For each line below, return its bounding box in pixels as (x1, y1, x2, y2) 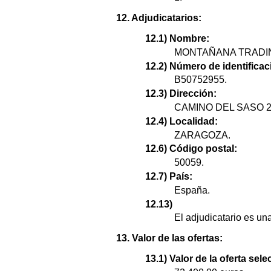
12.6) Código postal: (145, 143, 237, 154)
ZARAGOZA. (174, 129, 230, 140)
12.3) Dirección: (145, 88, 217, 99)
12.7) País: (145, 171, 192, 182)
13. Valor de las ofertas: (116, 233, 223, 244)
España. (174, 184, 210, 195)
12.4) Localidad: (145, 116, 218, 126)
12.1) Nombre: (145, 33, 209, 44)
